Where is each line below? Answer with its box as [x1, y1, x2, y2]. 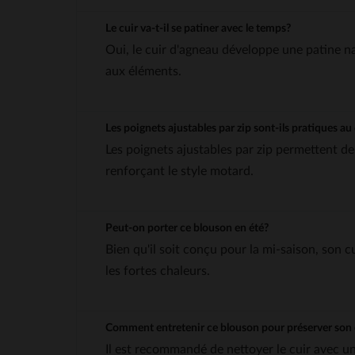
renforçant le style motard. [105, 164, 254, 177]
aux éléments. [105, 64, 181, 78]
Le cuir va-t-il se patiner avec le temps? [105, 22, 291, 34]
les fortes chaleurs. [105, 264, 210, 277]
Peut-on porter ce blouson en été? [105, 222, 269, 234]
